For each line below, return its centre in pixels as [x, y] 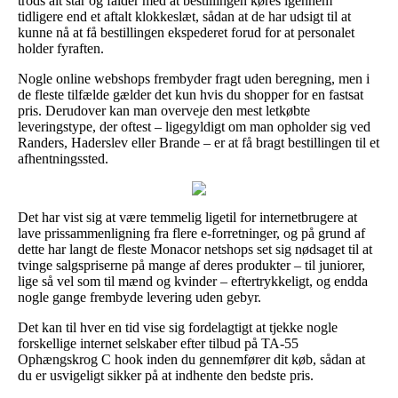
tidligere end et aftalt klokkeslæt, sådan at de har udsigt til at [184, 16]
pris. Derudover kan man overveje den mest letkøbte [164, 110]
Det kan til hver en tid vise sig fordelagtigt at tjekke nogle [178, 327]
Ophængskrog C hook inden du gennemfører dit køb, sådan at [191, 359]
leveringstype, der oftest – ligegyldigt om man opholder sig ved [194, 126]
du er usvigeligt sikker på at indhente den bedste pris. [166, 375]
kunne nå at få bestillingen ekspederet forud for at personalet [186, 32]
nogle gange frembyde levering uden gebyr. [139, 297]
